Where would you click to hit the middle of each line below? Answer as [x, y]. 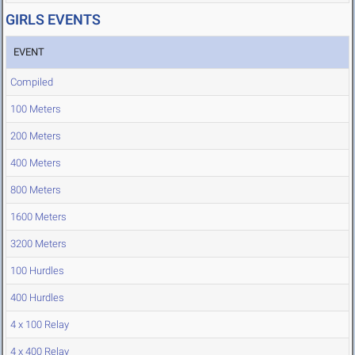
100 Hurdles [37, 271]
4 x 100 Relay [40, 325]
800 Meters [36, 190]
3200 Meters [38, 244]
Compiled [32, 82]
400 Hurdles [37, 298]
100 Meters [36, 109]
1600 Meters [38, 217]
